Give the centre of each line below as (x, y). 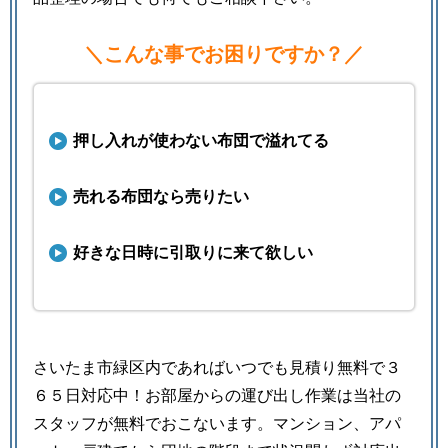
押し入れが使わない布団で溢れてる (201, 141)
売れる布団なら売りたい (161, 197)
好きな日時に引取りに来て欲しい (193, 253)
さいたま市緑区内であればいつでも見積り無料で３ (217, 368)
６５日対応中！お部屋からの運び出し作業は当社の (217, 396)
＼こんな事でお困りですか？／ (224, 54)
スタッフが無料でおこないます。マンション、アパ (217, 424)
